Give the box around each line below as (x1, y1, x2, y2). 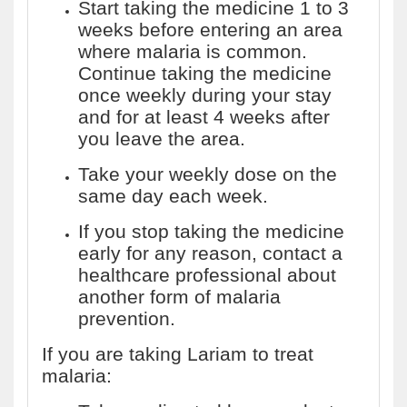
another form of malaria (78, 286, 281, 307)
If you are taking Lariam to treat (42, 343, 313, 364)
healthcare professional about (78, 264, 336, 285)
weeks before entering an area (78, 19, 342, 40)
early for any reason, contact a (78, 243, 342, 263)
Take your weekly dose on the (78, 164, 337, 184)
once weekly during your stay (78, 84, 332, 105)
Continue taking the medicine (78, 63, 332, 84)
